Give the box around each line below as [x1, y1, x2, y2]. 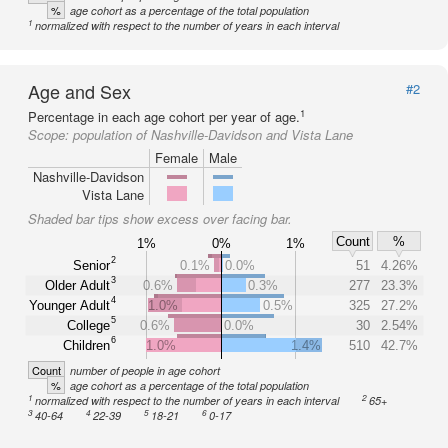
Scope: [28, 125, 73, 144]
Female [155, 148, 198, 167]
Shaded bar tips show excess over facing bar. [28, 209, 292, 228]
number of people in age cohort [70, 363, 220, 378]
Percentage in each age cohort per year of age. [28, 107, 300, 126]
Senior [73, 257, 111, 273]
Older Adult [45, 277, 110, 293]
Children [63, 337, 110, 353]
